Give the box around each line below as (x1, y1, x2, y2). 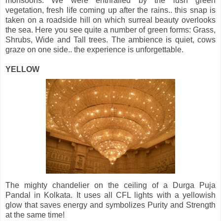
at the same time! (5, 210, 67, 219)
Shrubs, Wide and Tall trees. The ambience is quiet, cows (5, 35, 216, 44)
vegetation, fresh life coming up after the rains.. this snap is (5, 5, 216, 14)
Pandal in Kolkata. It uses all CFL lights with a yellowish (5, 190, 216, 199)
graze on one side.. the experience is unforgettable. (5, 45, 184, 54)
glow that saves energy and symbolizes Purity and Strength (5, 200, 216, 209)
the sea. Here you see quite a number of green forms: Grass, (5, 25, 216, 34)
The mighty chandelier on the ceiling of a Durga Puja (5, 181, 216, 189)
